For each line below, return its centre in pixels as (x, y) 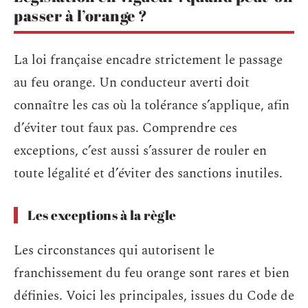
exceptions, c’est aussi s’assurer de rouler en (140, 151)
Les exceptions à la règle (102, 215)
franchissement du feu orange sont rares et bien (152, 273)
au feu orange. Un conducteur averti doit (132, 83)
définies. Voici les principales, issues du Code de (154, 296)
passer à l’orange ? (81, 15)
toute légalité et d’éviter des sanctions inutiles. (148, 174)
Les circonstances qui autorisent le (114, 250)
